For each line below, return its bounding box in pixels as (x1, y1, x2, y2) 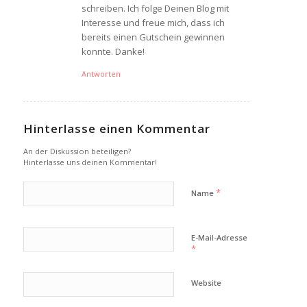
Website (191, 277, 221, 288)
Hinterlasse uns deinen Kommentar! (23, 156, 157, 167)
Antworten (81, 68, 121, 79)
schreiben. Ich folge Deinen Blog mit (81, 1, 229, 14)
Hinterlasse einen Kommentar (23, 120, 210, 136)
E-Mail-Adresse (191, 232, 247, 243)
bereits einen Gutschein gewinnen (81, 30, 225, 43)
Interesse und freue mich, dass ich (81, 16, 225, 29)
